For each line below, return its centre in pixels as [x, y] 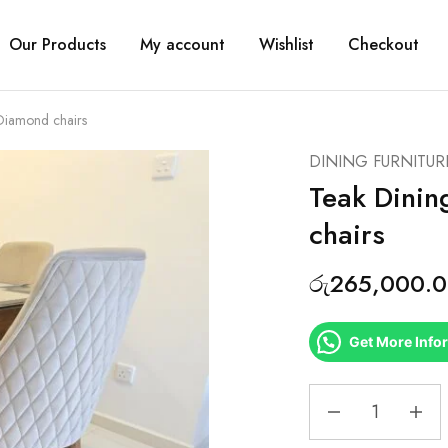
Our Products [57, 44]
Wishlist [286, 44]
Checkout [383, 44]
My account [182, 44]
